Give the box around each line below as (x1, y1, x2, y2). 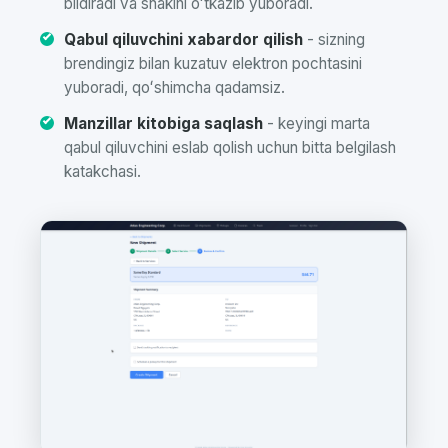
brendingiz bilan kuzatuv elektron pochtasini (64, 54, 362, 74)
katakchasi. (64, 162, 141, 182)
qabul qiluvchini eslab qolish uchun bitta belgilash (64, 138, 396, 158)
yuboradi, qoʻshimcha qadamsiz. (64, 78, 285, 98)
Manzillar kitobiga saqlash (64, 114, 263, 134)
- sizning (303, 30, 365, 50)
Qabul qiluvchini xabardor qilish (64, 30, 303, 50)
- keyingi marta (263, 114, 370, 134)
